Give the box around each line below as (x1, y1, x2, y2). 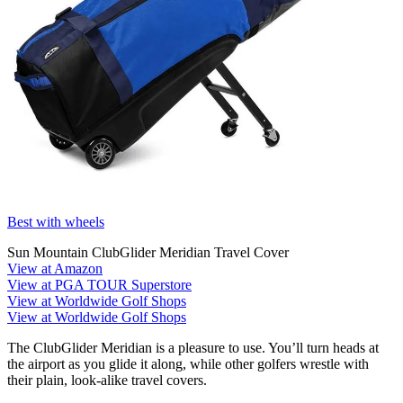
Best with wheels (7, 213, 104, 229)
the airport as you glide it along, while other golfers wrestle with (7, 355, 369, 372)
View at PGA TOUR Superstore (7, 276, 192, 292)
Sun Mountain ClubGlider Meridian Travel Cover (7, 244, 289, 260)
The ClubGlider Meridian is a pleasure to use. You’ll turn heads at (7, 339, 379, 355)
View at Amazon (7, 260, 103, 276)
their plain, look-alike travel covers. (7, 372, 207, 388)
